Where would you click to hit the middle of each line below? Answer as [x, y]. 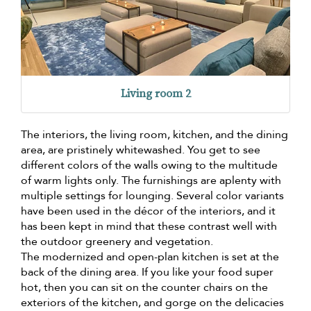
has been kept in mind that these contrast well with [149, 227]
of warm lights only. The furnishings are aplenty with [151, 181]
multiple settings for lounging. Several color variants [152, 196]
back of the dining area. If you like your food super [147, 272]
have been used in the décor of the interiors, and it [148, 211]
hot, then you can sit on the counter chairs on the [144, 288]
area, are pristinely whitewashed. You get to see [141, 150]
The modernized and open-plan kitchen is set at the [150, 257]
